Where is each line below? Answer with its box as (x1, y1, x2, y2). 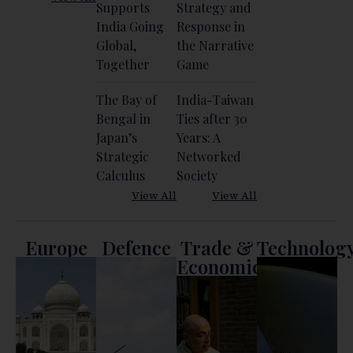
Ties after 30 (176, 110, 247, 127)
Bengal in (96, 110, 150, 127)
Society (176, 166, 217, 184)
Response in (176, 17, 245, 35)
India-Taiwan (176, 91, 254, 108)
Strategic (96, 147, 149, 165)
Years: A (176, 128, 221, 146)
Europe (24, 234, 87, 260)
